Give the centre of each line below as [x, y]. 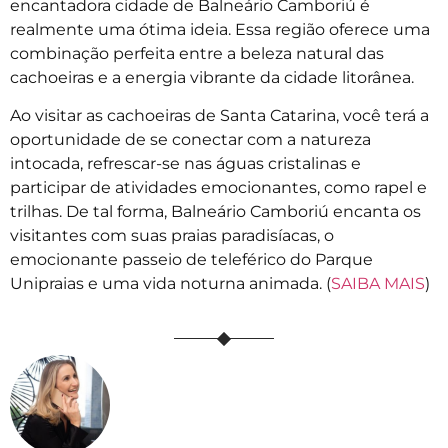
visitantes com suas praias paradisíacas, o [172, 236]
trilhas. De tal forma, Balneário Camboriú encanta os [215, 212]
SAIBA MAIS [378, 284]
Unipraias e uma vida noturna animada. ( [170, 284]
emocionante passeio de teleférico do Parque [191, 260]
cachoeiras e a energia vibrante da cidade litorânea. [214, 77]
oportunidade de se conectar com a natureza [190, 140]
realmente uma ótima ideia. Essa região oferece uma [220, 29]
